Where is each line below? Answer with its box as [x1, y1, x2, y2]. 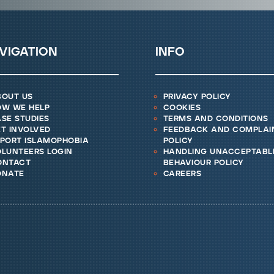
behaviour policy [163, 159, 244, 168]
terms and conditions [163, 115, 268, 124]
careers [163, 170, 202, 179]
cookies [163, 104, 201, 113]
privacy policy [163, 93, 231, 102]
